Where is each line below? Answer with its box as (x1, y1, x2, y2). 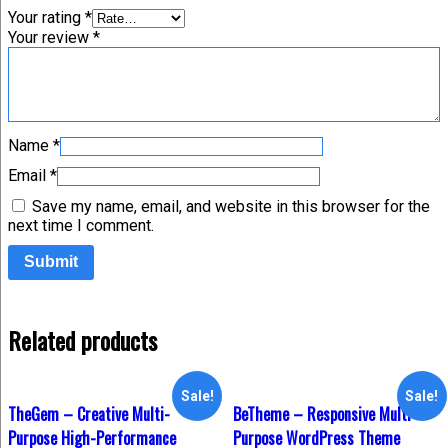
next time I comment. (8, 215, 154, 235)
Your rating (8, 7, 85, 27)
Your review (8, 27, 93, 47)
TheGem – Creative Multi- (8, 402, 170, 427)
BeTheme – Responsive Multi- (232, 402, 417, 427)
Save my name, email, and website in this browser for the (32, 196, 430, 216)
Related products (8, 322, 157, 359)
